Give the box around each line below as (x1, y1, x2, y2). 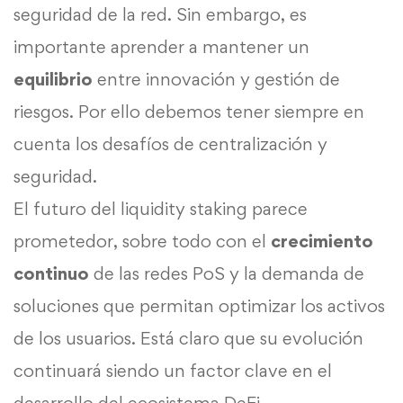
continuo (13, 262, 89, 284)
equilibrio (13, 67, 93, 90)
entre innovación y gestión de (93, 67, 340, 90)
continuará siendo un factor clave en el (13, 359, 332, 381)
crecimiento (271, 229, 373, 252)
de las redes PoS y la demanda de (89, 262, 364, 284)
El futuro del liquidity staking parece (13, 197, 308, 219)
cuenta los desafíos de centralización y (13, 132, 327, 155)
